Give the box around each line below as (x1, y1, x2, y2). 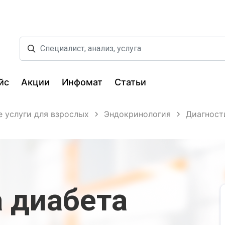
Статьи (115, 77, 146, 87)
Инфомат (62, 77, 102, 87)
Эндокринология (104, 108, 171, 119)
